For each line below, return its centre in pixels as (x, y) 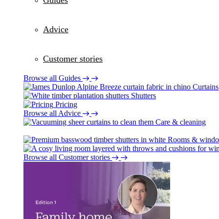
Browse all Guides (52, 78)
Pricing (66, 104)
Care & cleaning (181, 122)
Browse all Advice (52, 113)
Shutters (143, 95)
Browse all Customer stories (67, 157)
